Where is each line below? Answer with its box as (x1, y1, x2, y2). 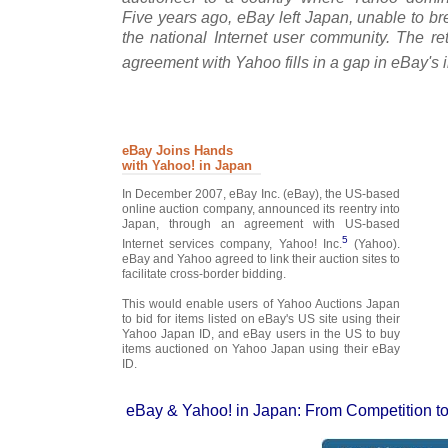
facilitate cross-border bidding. (122, 266, 286, 281)
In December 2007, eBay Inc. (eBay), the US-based (122, 186, 400, 201)
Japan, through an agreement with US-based (122, 216, 400, 231)
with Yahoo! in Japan (122, 157, 252, 173)
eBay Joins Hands (122, 142, 233, 158)
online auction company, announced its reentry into (122, 201, 400, 216)
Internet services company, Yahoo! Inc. (122, 236, 342, 251)
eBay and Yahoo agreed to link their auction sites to (122, 251, 400, 266)
